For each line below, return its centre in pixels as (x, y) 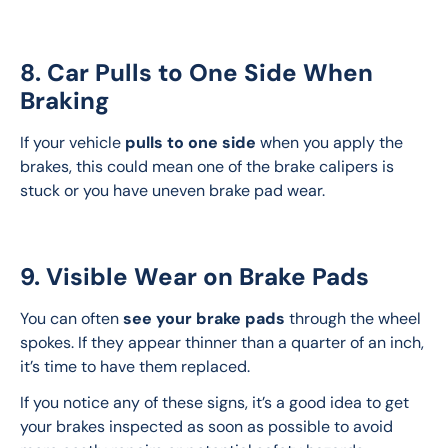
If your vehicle (72, 143)
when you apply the (331, 143)
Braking (64, 101)
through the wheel (355, 319)
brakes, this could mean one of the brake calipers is (209, 167)
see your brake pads (204, 319)
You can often (71, 319)
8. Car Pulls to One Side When (196, 73)
